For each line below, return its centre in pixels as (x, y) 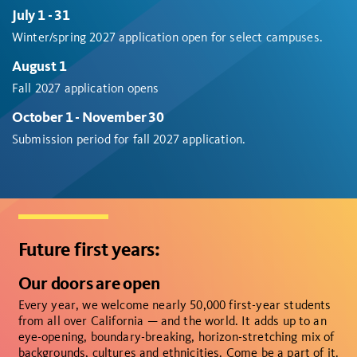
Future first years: (89, 249)
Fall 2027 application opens (90, 88)
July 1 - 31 (41, 15)
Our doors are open (89, 284)
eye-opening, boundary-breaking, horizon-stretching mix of (176, 337)
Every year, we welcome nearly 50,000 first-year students (175, 305)
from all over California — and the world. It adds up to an (172, 321)
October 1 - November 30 (89, 117)
